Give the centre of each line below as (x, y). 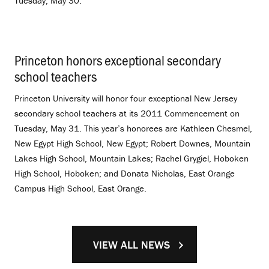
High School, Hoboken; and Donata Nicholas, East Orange (125, 174)
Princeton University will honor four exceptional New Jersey (126, 98)
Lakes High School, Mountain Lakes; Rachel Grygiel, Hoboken (131, 159)
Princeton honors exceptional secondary (118, 60)
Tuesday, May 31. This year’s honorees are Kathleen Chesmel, (133, 128)
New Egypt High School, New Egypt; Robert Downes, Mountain (132, 144)
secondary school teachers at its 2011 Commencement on (127, 113)
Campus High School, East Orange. (80, 189)
